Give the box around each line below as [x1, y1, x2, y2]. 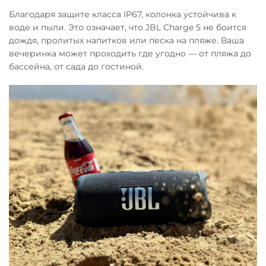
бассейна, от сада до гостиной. [9, 61, 144, 72]
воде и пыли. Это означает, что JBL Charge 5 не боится [9, 21, 246, 33]
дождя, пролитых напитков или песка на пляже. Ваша [9, 34, 244, 46]
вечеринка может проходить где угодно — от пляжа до [9, 47, 251, 59]
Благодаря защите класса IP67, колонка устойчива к [9, 8, 236, 20]
